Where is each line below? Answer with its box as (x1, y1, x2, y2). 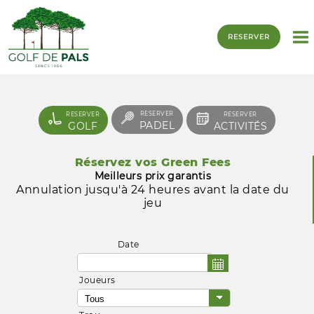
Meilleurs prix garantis (94, 169, 212, 182)
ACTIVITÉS (213, 119, 267, 132)
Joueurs (79, 274, 116, 285)
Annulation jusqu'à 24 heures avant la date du (16, 182, 289, 196)
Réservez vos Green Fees (74, 155, 231, 169)
